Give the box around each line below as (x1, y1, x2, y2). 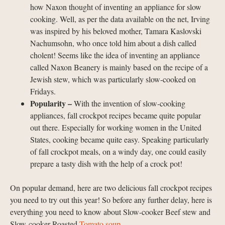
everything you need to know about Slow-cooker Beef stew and (10, 206, 210, 217)
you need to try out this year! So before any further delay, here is (10, 194, 212, 205)
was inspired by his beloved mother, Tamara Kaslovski (30, 26, 201, 36)
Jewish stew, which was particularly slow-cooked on (30, 74, 196, 84)
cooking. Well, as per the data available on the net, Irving (30, 14, 210, 24)
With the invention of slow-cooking (74, 98, 185, 108)
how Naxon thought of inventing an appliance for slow (30, 2, 201, 12)
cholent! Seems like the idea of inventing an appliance (30, 50, 200, 60)
